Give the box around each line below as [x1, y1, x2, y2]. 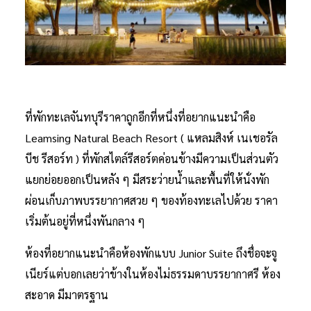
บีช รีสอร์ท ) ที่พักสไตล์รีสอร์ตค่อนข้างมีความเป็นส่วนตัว [25, 151, 278, 166]
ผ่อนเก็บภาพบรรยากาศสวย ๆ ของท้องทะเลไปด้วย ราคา [25, 192, 278, 208]
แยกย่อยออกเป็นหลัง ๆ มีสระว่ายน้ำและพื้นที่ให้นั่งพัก [25, 171, 269, 187]
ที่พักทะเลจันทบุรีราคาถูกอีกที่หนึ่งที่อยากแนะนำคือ [25, 109, 255, 124]
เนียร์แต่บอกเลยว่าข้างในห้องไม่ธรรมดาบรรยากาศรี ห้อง [25, 266, 280, 281]
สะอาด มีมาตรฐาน [25, 287, 108, 302]
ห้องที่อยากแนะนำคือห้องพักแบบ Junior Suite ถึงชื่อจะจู [25, 245, 277, 260]
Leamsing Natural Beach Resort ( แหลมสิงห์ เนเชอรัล [25, 130, 278, 145]
